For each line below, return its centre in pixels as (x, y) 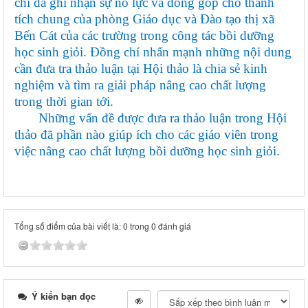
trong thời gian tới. (64, 102)
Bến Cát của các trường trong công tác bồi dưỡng (144, 36)
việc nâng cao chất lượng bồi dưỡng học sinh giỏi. (147, 151)
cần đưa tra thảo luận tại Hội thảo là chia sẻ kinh (141, 69)
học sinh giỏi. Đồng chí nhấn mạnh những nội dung (153, 52)
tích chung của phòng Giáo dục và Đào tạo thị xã (144, 19)
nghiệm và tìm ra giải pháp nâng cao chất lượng (140, 85)
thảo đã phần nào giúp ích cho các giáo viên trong (146, 135)
